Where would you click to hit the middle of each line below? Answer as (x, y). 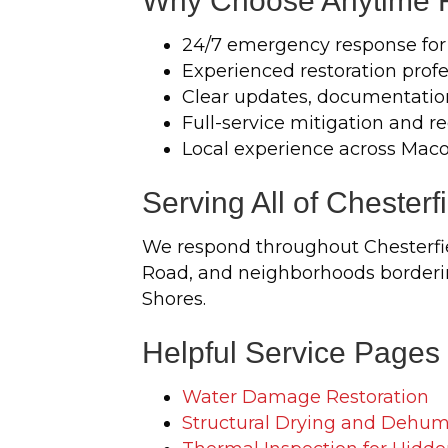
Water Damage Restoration (305, 397)
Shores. (174, 299)
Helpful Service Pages (291, 352)
